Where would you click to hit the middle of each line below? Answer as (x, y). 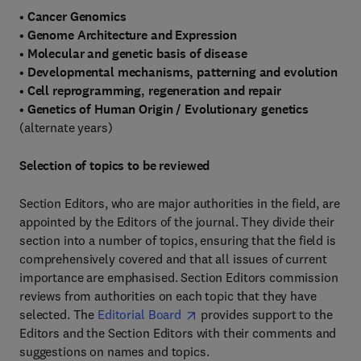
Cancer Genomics (77, 17)
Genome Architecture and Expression (132, 35)
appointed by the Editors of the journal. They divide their (177, 222)
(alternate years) (66, 127)
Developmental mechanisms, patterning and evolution (182, 72)
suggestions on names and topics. (114, 351)
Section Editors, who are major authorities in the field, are (180, 203)
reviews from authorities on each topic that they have (168, 296)
